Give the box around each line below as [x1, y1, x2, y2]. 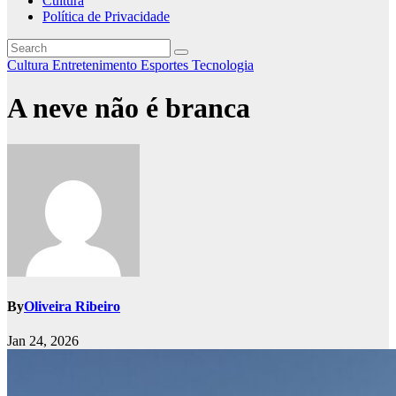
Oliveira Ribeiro [24, 299, 120, 315]
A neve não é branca [7, 92, 250, 125]
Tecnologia [192, 57, 254, 72]
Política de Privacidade [42, 9, 170, 24]
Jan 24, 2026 [7, 333, 79, 349]
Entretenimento [52, 57, 141, 72]
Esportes [141, 57, 192, 72]
